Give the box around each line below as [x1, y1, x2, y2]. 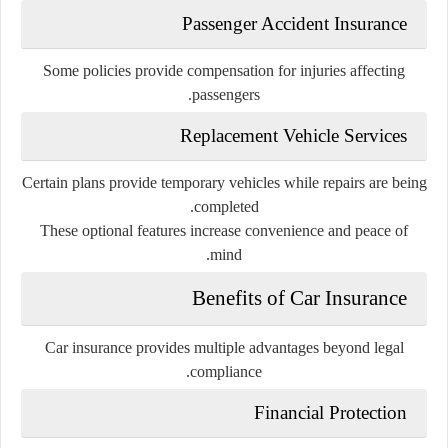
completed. [193, 197, 259, 215]
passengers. [192, 85, 260, 103]
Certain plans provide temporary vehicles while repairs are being [21, 173, 427, 191]
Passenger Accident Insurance [182, 12, 407, 34]
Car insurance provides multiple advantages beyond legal [44, 338, 404, 356]
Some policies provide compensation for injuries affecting [43, 61, 405, 79]
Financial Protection [254, 401, 407, 423]
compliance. [190, 362, 262, 380]
